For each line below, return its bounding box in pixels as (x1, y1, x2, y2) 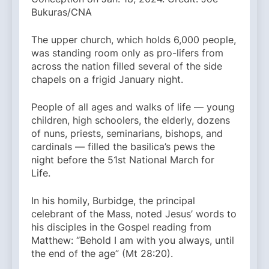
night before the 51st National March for (31, 154, 214, 166)
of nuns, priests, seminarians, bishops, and (31, 127, 223, 140)
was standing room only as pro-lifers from (31, 47, 223, 59)
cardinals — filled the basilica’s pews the (31, 141, 215, 153)
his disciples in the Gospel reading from (31, 221, 211, 234)
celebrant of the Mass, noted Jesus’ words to (31, 208, 237, 220)
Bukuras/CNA (31, 6, 92, 19)
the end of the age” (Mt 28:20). (31, 247, 173, 260)
